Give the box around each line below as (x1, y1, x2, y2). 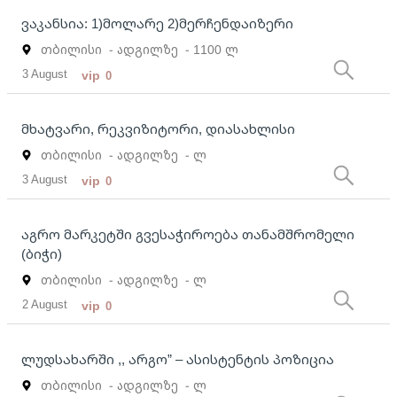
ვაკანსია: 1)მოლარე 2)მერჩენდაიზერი (21, 14, 293, 33)
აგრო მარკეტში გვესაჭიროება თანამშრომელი (21, 225, 354, 244)
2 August (22, 296, 68, 313)
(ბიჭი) (21, 245, 62, 263)
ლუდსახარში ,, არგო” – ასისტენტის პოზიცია (21, 350, 334, 369)
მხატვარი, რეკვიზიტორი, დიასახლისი (21, 120, 295, 138)
